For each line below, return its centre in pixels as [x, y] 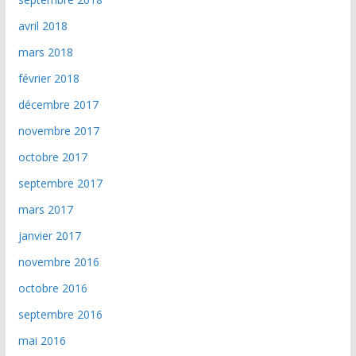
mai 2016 [42, 340]
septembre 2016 [60, 314]
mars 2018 [45, 52]
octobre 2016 [52, 288]
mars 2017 [45, 209]
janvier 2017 [49, 235]
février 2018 [48, 78]
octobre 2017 [52, 157]
